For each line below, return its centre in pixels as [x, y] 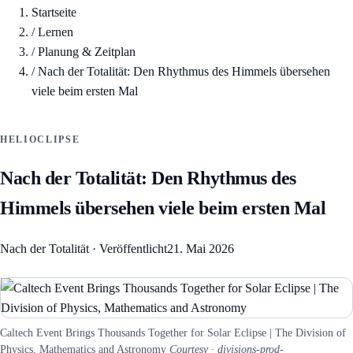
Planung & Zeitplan [87, 52]
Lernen [56, 32]
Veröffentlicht [133, 249]
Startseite [54, 13]
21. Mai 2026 [201, 249]
